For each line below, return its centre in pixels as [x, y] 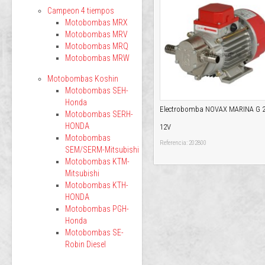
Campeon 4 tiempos [81, 11]
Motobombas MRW [97, 58]
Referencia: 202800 [183, 143]
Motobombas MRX [96, 22]
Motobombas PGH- [97, 209]
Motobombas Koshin [83, 79]
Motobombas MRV [96, 34]
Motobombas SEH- [97, 91]
